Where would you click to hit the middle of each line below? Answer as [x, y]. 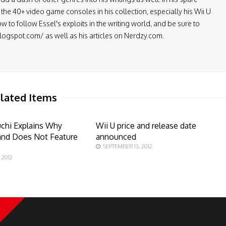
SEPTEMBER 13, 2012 [127, 146]
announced [116, 137]
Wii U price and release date [146, 126]
